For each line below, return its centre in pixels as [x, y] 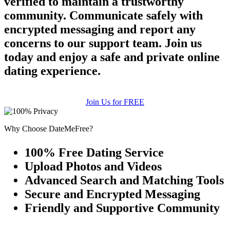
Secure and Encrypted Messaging [112, 194]
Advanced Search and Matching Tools [124, 180]
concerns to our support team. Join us [103, 43]
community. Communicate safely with [103, 16]
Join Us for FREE [115, 102]
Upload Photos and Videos [93, 167]
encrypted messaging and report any [100, 30]
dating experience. [52, 71]
